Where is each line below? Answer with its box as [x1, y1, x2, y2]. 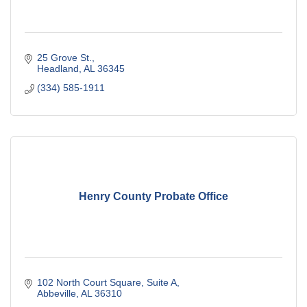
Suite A [146, 276, 177, 288]
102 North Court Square [36, 276, 141, 288]
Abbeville [36, 287, 76, 299]
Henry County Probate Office [79, 191, 228, 203]
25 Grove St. [36, 51, 92, 63]
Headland [36, 62, 79, 74]
